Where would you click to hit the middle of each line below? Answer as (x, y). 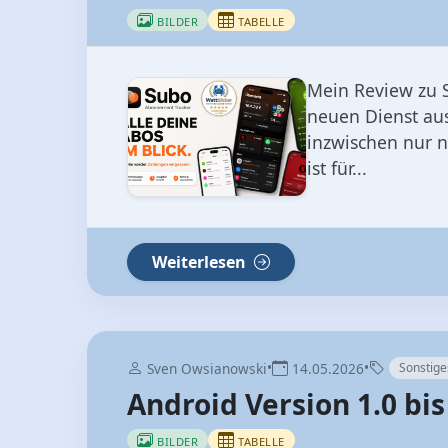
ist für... (337, 168)
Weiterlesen (201, 262)
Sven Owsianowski (205, 369)
